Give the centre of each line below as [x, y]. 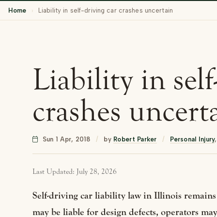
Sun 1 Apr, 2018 [66, 139]
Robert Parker [135, 139]
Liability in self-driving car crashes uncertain [106, 10]
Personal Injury [193, 139]
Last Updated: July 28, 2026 [75, 172]
